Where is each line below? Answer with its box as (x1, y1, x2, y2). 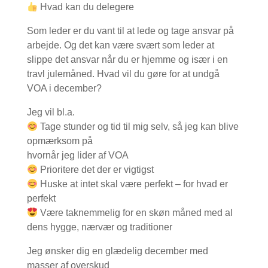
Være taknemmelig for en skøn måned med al (38, 208, 233, 218)
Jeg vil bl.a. (26, 107, 75, 117)
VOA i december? (26, 83, 102, 93)
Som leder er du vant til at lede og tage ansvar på (26, 26, 234, 36)
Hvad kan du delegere (38, 2, 135, 12)
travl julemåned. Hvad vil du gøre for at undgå (26, 69, 220, 79)
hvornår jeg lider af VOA (26, 150, 129, 160)
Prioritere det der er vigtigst (38, 165, 154, 175)
